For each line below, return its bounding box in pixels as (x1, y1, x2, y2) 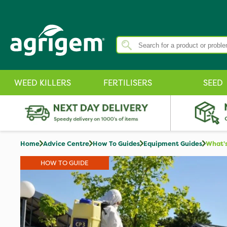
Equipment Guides (143, 139, 202, 148)
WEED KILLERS (14, 77, 71, 88)
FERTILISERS (103, 77, 152, 88)
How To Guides (93, 139, 140, 148)
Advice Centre (43, 139, 89, 148)
